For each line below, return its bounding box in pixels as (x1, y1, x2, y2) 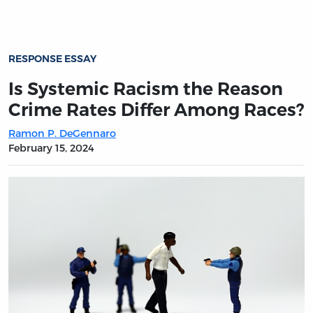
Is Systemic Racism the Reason (8, 78, 283, 99)
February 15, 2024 (8, 141, 94, 154)
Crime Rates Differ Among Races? (8, 99, 305, 120)
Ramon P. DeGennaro (8, 126, 116, 139)
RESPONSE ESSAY (8, 52, 96, 66)
